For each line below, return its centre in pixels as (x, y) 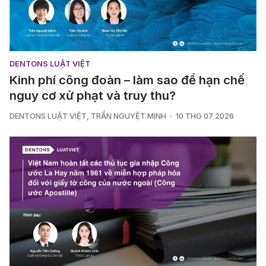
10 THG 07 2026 (205, 116)
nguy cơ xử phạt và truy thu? (93, 96)
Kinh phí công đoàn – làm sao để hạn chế (127, 80)
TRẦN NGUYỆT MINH (129, 116)
